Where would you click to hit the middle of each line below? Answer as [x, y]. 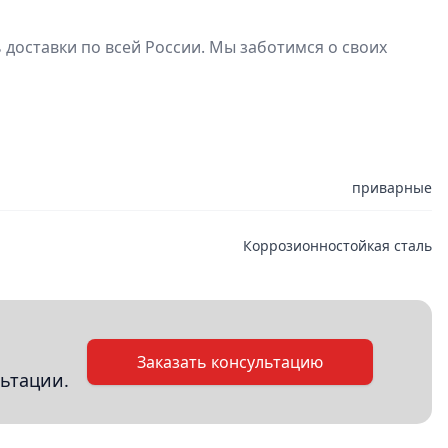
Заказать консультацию [230, 362]
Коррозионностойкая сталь [337, 245]
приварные [392, 187]
